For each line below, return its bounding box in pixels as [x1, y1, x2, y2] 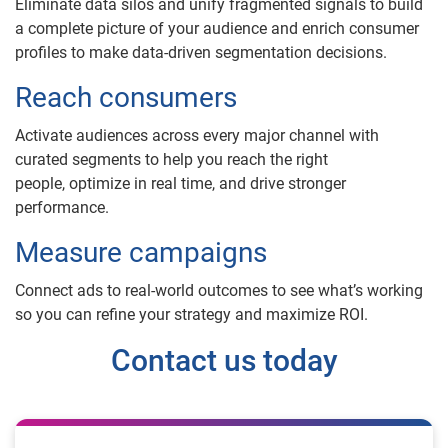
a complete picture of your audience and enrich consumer [15, 18, 419, 38]
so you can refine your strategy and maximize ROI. [15, 304, 368, 324]
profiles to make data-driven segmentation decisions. [15, 42, 387, 62]
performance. [15, 197, 109, 217]
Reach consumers [15, 80, 237, 114]
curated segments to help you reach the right [15, 149, 328, 169]
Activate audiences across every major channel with [15, 125, 379, 145]
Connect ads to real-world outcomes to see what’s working [15, 280, 423, 300]
